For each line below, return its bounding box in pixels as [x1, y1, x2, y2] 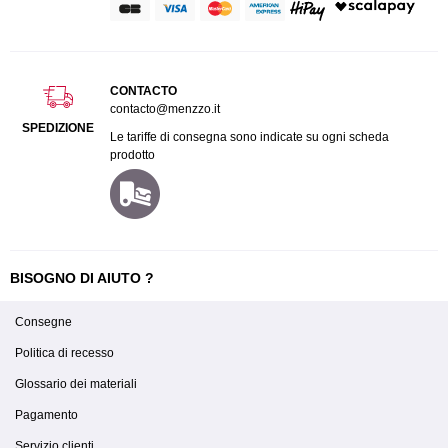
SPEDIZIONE [21, 121, 94, 136]
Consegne [15, 315, 72, 330]
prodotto [110, 148, 155, 163]
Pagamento [15, 408, 78, 423]
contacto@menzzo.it [110, 102, 220, 117]
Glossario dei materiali [15, 377, 137, 392]
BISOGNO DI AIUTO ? [10, 270, 154, 287]
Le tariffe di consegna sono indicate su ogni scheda [110, 130, 389, 145]
